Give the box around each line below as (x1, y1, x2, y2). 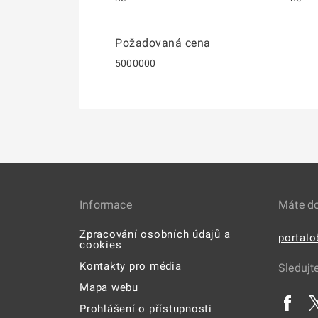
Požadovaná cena (115, 36, 211, 50)
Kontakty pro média (79, 260, 182, 273)
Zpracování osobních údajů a (79, 228, 231, 241)
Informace (79, 198, 132, 212)
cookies (79, 238, 122, 251)
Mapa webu (79, 281, 138, 294)
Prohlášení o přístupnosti (79, 302, 212, 315)
